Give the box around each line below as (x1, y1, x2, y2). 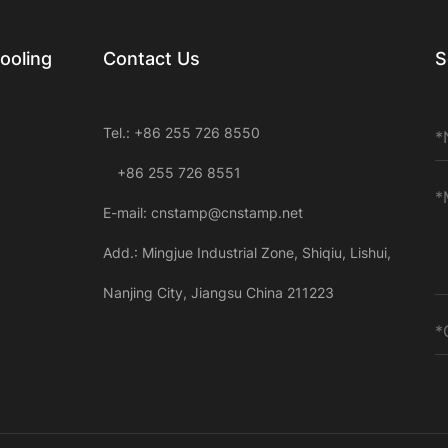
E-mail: (102, 204, 151, 222)
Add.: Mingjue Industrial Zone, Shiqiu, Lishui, (102, 244, 391, 262)
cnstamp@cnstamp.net (150, 204, 303, 222)
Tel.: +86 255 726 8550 (102, 124, 260, 142)
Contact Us (102, 48, 200, 70)
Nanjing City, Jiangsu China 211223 (102, 284, 334, 302)
